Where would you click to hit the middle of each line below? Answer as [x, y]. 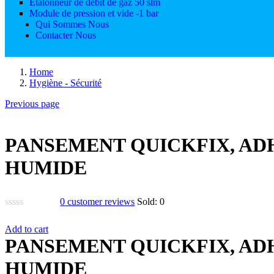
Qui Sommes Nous [72, 24]
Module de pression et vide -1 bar [94, 13]
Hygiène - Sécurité [65, 83]
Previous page [32, 104]
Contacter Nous [66, 35]
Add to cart [27, 229]
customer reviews [100, 202]
